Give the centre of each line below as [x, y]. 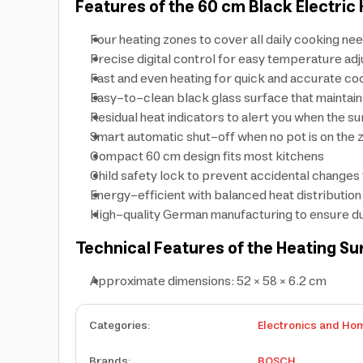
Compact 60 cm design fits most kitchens [207, 156]
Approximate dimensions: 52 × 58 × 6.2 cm [208, 281]
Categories [118, 326]
